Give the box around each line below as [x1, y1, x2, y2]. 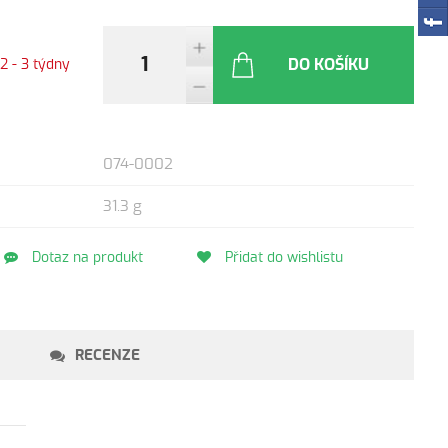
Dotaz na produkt [27, 251, 143, 265]
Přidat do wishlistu [220, 251, 343, 265]
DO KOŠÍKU [288, 57, 370, 73]
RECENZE [75, 347, 141, 363]
